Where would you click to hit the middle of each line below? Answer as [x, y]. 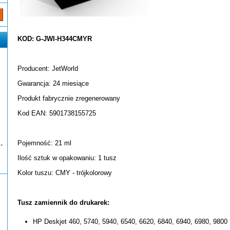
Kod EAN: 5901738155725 [57, 113]
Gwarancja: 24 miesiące [53, 83]
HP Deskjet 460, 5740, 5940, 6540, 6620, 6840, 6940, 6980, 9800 [130, 222]
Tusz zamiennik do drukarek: [63, 203]
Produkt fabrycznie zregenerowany [69, 98]
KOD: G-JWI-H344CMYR [55, 39]
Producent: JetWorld [48, 69]
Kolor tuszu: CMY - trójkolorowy [65, 173]
